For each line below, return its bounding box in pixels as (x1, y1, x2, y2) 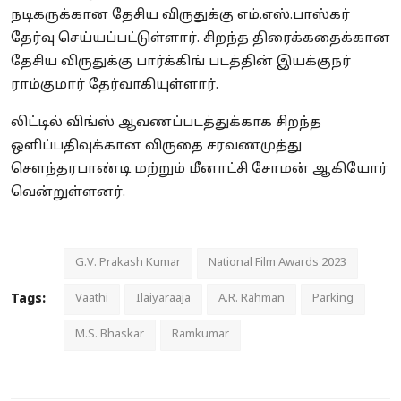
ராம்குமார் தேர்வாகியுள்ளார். (11, 76, 218, 94)
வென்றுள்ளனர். (11, 183, 125, 201)
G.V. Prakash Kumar (75, 255, 181, 270)
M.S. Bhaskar (75, 327, 144, 342)
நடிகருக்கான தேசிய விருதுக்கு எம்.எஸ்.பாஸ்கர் (11, 6, 350, 24)
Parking (312, 291, 354, 306)
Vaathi (75, 291, 108, 306)
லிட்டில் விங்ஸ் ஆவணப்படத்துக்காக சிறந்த (11, 114, 321, 132)
